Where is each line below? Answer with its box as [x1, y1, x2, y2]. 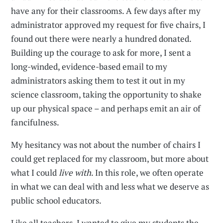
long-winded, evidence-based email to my [11, 61, 168, 73]
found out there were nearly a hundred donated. [11, 33, 192, 45]
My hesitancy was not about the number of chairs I [11, 139, 201, 151]
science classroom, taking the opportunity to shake [11, 89, 202, 101]
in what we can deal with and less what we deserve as [11, 181, 210, 193]
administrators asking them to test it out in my [11, 75, 186, 87]
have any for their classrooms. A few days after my [11, 5, 201, 17]
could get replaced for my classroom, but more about [11, 153, 209, 165]
